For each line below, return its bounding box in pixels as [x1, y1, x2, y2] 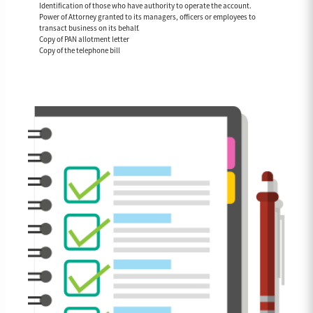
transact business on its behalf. [39, 23, 140, 34]
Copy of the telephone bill [39, 45, 120, 56]
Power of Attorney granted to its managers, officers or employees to [39, 12, 256, 22]
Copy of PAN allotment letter [39, 34, 129, 45]
